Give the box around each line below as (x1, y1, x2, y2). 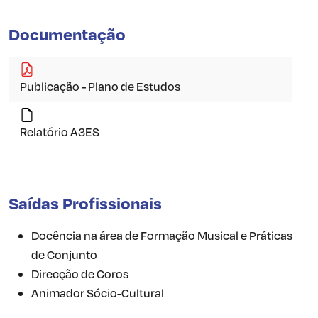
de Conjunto (31, 247, 97, 263)
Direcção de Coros (31, 266, 128, 282)
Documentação (9, 23, 126, 45)
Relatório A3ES (20, 124, 99, 140)
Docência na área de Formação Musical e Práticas (31, 228, 292, 243)
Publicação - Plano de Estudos (20, 79, 180, 94)
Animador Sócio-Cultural (31, 285, 164, 301)
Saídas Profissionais (9, 192, 162, 214)
